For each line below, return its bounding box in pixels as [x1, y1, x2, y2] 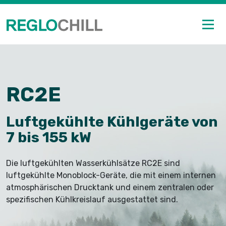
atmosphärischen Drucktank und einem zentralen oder [6, 182, 214, 192]
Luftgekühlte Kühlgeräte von [6, 112, 218, 130]
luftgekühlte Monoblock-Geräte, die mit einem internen [6, 170, 216, 180]
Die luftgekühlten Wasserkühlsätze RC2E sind [6, 158, 180, 168]
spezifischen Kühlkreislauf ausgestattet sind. [6, 194, 178, 204]
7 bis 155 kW [6, 128, 91, 146]
